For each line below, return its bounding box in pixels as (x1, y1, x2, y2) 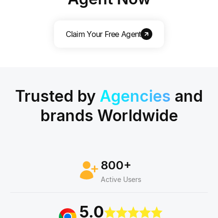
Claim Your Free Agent (65, 29, 141, 39)
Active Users (100, 175, 141, 183)
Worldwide (93, 106, 178, 125)
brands (40, 106, 93, 125)
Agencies (100, 86, 171, 106)
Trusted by (15, 86, 100, 106)
